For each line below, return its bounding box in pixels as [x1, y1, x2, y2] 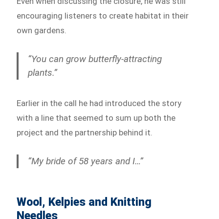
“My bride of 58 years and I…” [28, 155, 144, 167]
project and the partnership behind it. [17, 127, 153, 137]
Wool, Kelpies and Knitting [17, 195, 152, 209]
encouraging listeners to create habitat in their [17, 10, 189, 21]
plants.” [28, 66, 58, 78]
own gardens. [17, 25, 67, 35]
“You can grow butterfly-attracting [28, 53, 162, 65]
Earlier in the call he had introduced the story [17, 98, 182, 108]
